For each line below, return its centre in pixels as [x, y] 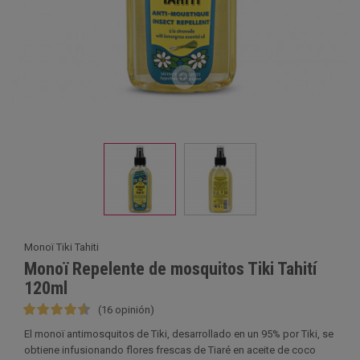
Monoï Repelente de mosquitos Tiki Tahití [170, 269]
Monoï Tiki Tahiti [61, 247]
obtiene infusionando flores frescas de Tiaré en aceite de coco [170, 350]
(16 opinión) [126, 310]
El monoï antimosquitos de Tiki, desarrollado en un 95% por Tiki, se [179, 334]
